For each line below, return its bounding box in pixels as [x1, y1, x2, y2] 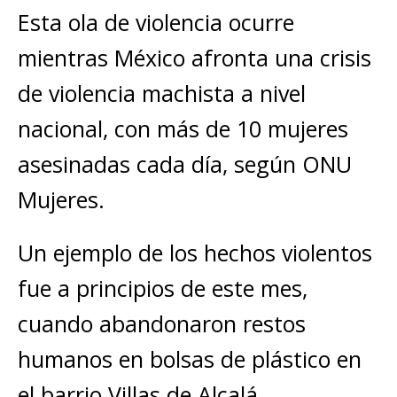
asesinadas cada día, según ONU [18, 149, 352, 179]
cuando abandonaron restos [18, 308, 306, 339]
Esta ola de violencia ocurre [18, 7, 294, 37]
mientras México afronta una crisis [18, 43, 371, 73]
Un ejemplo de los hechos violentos [18, 237, 372, 268]
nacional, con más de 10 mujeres [18, 113, 348, 144]
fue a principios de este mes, [18, 273, 307, 303]
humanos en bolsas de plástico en [18, 344, 362, 374]
